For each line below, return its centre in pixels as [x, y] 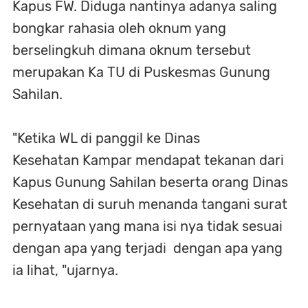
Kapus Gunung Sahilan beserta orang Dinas [150, 182]
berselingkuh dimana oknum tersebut [132, 50]
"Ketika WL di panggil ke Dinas [108, 138]
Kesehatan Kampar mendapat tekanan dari [148, 160]
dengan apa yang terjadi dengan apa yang [147, 248]
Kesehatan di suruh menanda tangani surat [150, 204]
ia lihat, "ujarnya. [65, 270]
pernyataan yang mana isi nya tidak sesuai [147, 226]
